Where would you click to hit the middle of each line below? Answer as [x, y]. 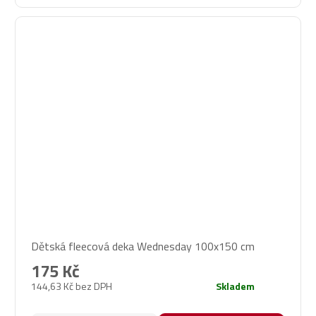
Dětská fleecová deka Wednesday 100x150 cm [143, 247]
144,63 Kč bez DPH [72, 286]
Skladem [235, 286]
